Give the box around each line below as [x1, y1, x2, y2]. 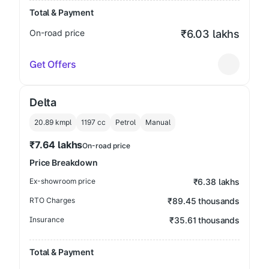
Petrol [115, 118, 136, 127]
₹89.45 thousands [168, 196, 240, 206]
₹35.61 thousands [169, 215, 240, 225]
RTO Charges [29, 196, 75, 205]
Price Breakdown [29, 157, 98, 168]
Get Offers [29, 58, 76, 70]
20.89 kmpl [34, 118, 71, 127]
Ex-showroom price [29, 177, 95, 186]
